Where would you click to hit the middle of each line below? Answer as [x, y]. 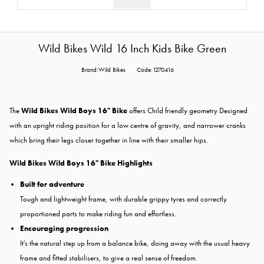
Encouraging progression [64, 228]
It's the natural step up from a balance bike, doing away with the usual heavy [135, 243]
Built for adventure [52, 184]
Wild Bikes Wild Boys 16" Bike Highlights [81, 163]
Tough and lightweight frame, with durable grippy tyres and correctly [123, 199]
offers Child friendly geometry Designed [187, 110]
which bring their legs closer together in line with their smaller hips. [109, 140]
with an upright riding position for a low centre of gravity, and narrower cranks [128, 125]
